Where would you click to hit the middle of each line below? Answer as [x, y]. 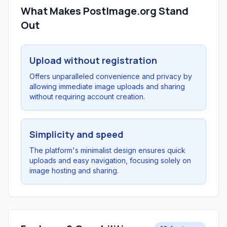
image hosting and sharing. [74, 171]
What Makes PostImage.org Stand [105, 11]
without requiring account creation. [87, 97]
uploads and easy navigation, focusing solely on [110, 160]
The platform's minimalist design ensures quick [107, 150]
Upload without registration [93, 60]
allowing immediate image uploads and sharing [107, 86]
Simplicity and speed [77, 134]
